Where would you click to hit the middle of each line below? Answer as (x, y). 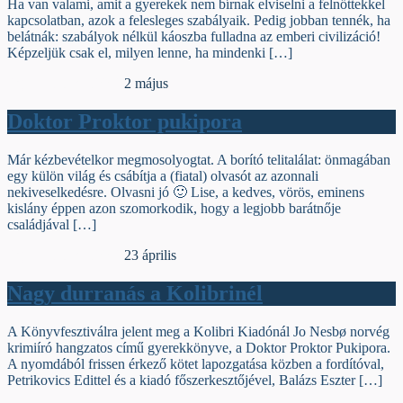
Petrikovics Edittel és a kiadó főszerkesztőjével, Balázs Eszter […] (195, 380)
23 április (150, 255)
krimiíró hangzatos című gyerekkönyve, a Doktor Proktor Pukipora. (199, 347)
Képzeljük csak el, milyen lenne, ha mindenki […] (150, 53)
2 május (146, 84)
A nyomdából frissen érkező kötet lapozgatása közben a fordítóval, (196, 363)
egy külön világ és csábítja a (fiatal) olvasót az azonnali (163, 175)
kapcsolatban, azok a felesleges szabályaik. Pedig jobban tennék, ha (199, 21)
